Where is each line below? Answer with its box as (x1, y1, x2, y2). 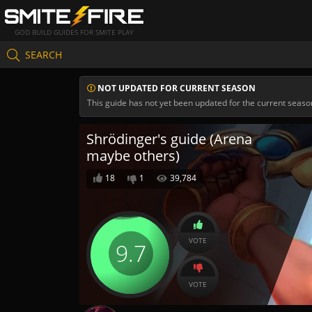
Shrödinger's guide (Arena (86, 130, 252, 148)
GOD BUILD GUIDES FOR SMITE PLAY (14, 27, 134, 38)
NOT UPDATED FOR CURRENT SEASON (95, 82, 256, 94)
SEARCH (25, 47, 62, 61)
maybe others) (86, 146, 180, 165)
